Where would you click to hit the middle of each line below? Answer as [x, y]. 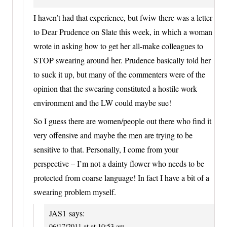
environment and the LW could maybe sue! [102, 102]
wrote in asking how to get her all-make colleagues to [118, 46]
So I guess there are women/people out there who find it [122, 121]
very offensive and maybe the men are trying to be [113, 135]
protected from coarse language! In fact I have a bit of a [121, 177]
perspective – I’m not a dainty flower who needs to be [119, 163]
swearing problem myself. [75, 192]
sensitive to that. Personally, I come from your [106, 149]
